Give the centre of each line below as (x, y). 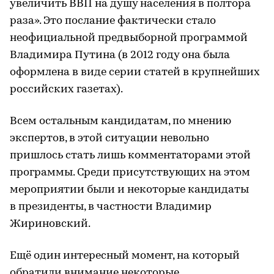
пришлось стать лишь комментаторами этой (130, 155)
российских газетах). (66, 89)
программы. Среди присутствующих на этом (130, 172)
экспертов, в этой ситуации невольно (109, 138)
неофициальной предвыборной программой (129, 38)
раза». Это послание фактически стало (113, 21)
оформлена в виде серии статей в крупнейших (135, 72)
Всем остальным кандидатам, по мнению (120, 121)
